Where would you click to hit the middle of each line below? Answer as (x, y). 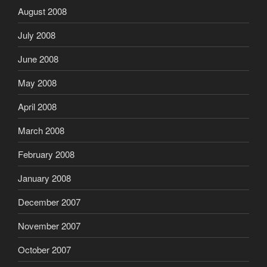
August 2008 (42, 11)
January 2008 (44, 178)
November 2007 (49, 225)
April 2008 (37, 106)
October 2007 (44, 249)
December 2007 (49, 201)
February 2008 (46, 154)
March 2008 (41, 130)
